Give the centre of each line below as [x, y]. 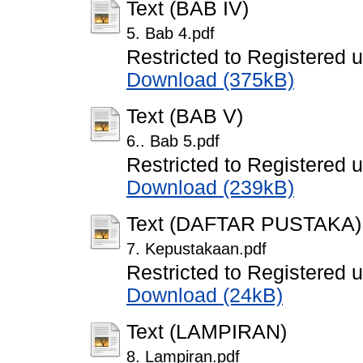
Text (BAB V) [185, 117]
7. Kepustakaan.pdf [196, 249]
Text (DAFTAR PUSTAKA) [244, 224]
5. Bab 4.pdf [171, 34]
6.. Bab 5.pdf [173, 141]
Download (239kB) [210, 188]
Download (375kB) [210, 80]
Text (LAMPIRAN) [207, 332]
